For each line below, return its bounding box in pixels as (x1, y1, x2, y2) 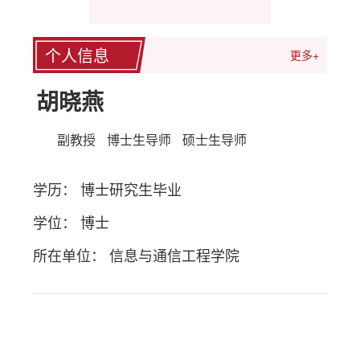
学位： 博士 (33, 211, 110, 233)
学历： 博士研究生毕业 (33, 178, 182, 200)
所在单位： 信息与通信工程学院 (33, 244, 240, 266)
